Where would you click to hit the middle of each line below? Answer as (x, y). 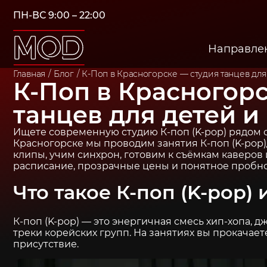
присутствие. (46, 244)
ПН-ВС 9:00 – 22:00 (59, 15)
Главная (30, 74)
